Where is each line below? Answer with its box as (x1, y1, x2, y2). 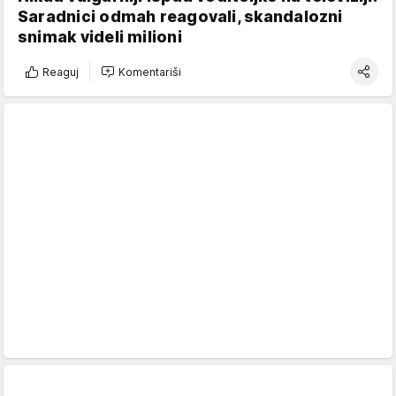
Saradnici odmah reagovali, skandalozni (18, 7, 343, 27)
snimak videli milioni (18, 27, 182, 47)
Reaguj (42, 65, 79, 79)
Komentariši (118, 65, 181, 79)
